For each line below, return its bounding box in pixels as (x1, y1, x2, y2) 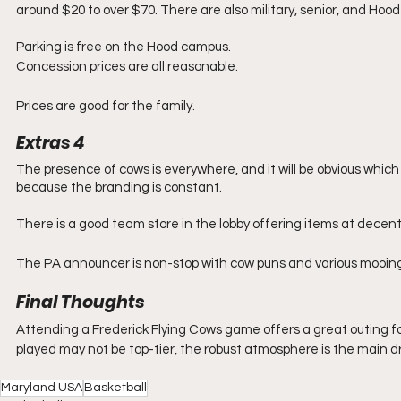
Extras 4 (16, 131, 84, 155)
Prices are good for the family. (16, 99, 195, 113)
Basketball (84, 381, 147, 394)
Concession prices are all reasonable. (16, 60, 238, 73)
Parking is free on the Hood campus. (16, 40, 231, 54)
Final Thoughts (16, 290, 144, 314)
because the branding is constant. (16, 181, 225, 194)
